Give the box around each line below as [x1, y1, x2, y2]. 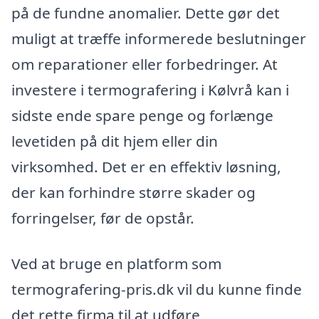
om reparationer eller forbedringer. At [11, 54, 278, 75]
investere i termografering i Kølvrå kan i [11, 80, 289, 100]
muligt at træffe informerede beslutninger [11, 28, 306, 49]
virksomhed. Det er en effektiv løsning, [11, 157, 281, 177]
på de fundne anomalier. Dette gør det [11, 3, 280, 23]
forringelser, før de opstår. [11, 208, 194, 229]
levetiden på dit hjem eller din [11, 131, 218, 152]
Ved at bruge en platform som [11, 253, 221, 273]
